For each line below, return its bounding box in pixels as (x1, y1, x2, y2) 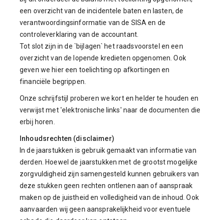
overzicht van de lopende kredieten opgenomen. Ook (20, 54, 186, 62)
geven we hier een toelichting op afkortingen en (20, 66, 170, 74)
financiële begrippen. (20, 78, 86, 85)
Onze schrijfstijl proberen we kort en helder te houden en (20, 94, 198, 102)
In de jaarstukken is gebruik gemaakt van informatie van (20, 146, 196, 154)
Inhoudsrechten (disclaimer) (20, 135, 114, 142)
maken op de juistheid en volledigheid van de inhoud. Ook (20, 193, 199, 201)
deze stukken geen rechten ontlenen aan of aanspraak (20, 182, 193, 190)
